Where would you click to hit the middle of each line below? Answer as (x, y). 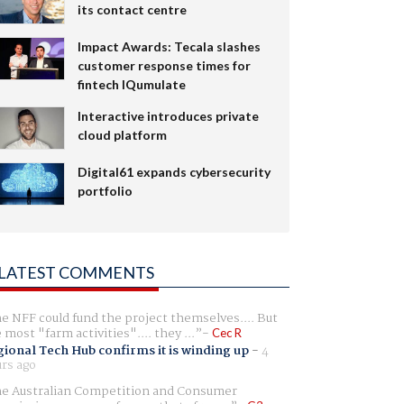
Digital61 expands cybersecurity (174, 171)
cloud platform (122, 134)
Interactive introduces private (168, 115)
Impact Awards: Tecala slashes (169, 46)
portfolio (105, 190)
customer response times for (164, 65)
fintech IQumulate (131, 84)
